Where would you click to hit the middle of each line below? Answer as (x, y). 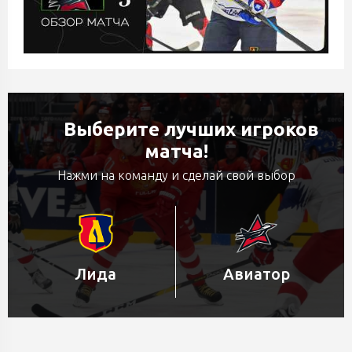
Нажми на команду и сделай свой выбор (176, 175)
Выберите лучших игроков (191, 129)
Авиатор (256, 274)
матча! (176, 151)
